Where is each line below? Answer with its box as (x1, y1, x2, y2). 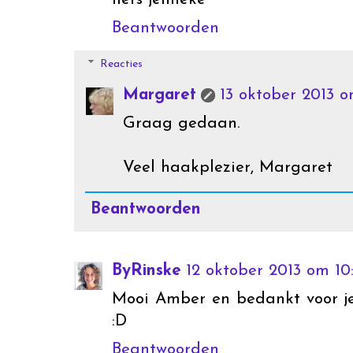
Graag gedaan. (123, 115, 240, 132)
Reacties (100, 58, 143, 71)
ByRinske (112, 262, 181, 279)
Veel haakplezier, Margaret (123, 159, 333, 176)
